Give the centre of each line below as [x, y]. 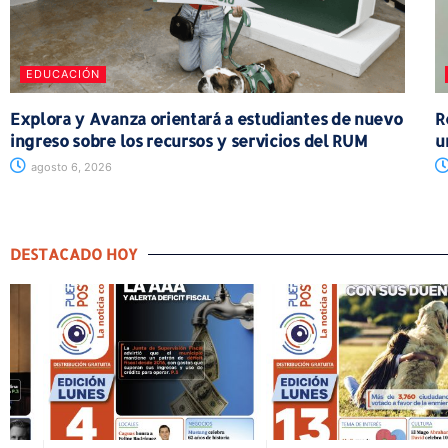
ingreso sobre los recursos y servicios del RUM [189, 141]
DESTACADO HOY [74, 255]
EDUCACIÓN [63, 74]
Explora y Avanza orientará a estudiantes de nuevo [206, 119]
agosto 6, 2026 [70, 167]
